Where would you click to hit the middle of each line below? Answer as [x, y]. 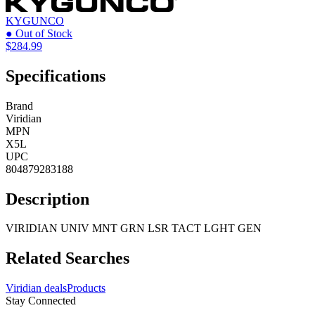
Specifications [56, 76]
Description [47, 199]
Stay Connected [41, 301]
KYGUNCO [35, 20]
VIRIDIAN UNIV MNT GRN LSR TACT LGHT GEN [134, 229]
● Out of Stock [39, 33]
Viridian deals [36, 288]
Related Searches [67, 258]
